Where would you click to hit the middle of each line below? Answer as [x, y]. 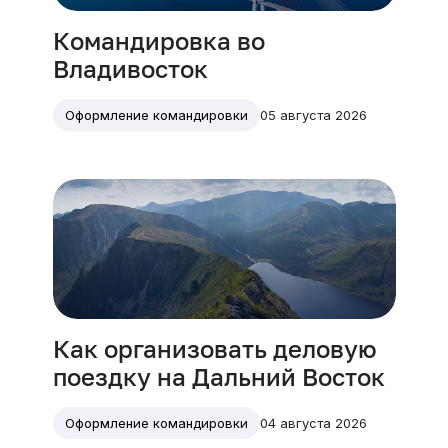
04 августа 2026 [313, 422]
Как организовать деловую [214, 349]
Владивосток [130, 69]
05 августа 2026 [313, 114]
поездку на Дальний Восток [218, 377]
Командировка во [158, 41]
